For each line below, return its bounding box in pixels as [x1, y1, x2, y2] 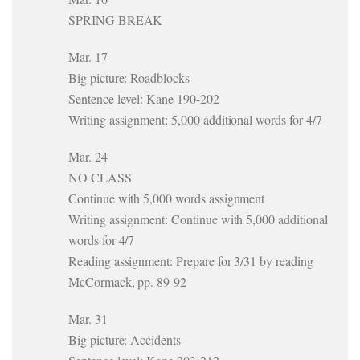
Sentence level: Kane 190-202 [68, 90, 219, 107]
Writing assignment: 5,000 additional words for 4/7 [68, 111, 322, 128]
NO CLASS [68, 169, 132, 186]
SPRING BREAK [68, 11, 163, 28]
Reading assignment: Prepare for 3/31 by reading [68, 252, 313, 269]
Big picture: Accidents [68, 331, 181, 348]
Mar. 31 [68, 310, 108, 327]
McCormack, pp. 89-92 [68, 273, 187, 290]
